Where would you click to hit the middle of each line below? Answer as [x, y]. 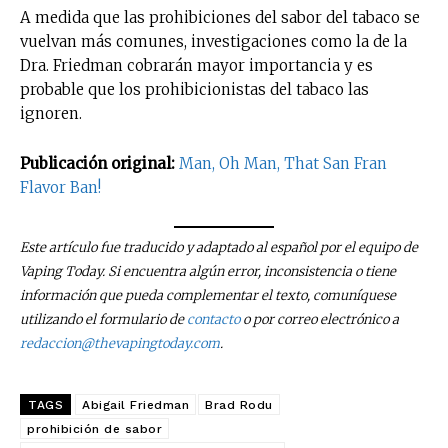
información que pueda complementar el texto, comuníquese [208, 296]
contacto [213, 320]
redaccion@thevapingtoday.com [120, 344]
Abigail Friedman [135, 405]
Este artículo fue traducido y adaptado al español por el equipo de [219, 248]
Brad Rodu [239, 405]
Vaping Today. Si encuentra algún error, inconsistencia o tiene [208, 272]
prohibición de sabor [94, 429]
